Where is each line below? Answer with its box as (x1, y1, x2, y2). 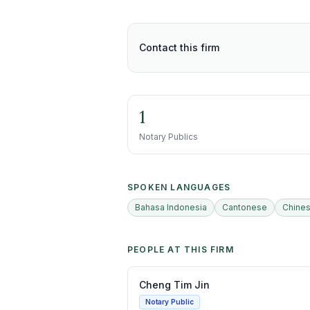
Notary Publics (139, 131, 198, 142)
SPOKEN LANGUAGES (127, 182, 231, 192)
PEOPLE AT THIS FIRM (127, 244, 234, 255)
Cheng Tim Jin (139, 279, 210, 291)
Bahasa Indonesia (135, 202, 207, 212)
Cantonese (222, 202, 267, 212)
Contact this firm (139, 42, 219, 53)
